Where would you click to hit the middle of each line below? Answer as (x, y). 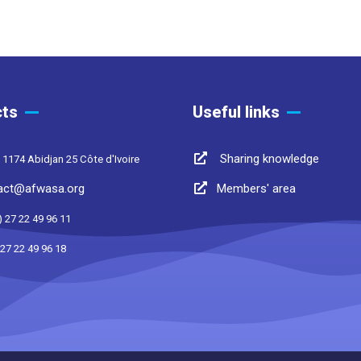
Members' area (256, 188)
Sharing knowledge (268, 158)
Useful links (236, 112)
